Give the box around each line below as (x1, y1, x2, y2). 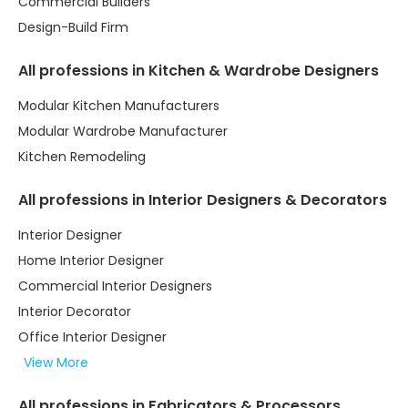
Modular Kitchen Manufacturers (18, 97, 219, 116)
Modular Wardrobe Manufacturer (18, 122, 228, 141)
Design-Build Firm (18, 18, 128, 37)
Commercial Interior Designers (18, 277, 212, 296)
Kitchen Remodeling (18, 148, 146, 167)
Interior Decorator (18, 302, 131, 321)
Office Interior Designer (18, 328, 167, 347)
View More (24, 353, 88, 372)
